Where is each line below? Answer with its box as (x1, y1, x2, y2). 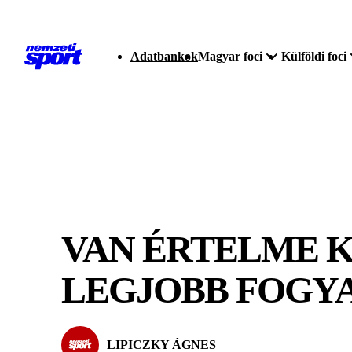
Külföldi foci (281, 49, 346, 63)
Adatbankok (130, 49, 198, 63)
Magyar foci (198, 49, 262, 63)
